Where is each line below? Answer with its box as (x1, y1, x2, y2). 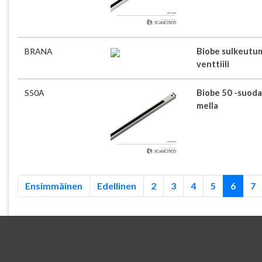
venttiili (196, 59, 230, 70)
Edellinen (97, 180, 136, 191)
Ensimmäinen (25, 180, 82, 191)
